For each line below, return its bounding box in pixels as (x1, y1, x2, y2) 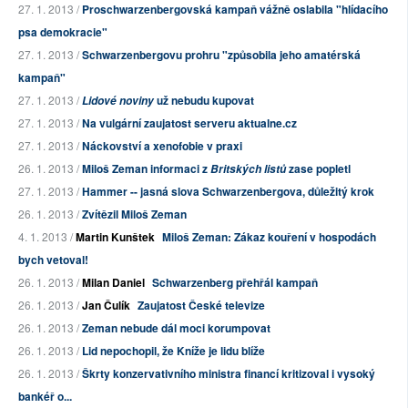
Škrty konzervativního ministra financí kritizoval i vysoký (82, 365, 375, 382)
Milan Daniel (82, 274, 145, 291)
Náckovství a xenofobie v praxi (82, 138, 242, 155)
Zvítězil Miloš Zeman (82, 206, 187, 223)
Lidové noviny (82, 93, 154, 109)
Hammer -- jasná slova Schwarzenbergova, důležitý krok (82, 183, 374, 200)
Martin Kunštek (76, 229, 155, 246)
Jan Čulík (82, 297, 130, 314)
